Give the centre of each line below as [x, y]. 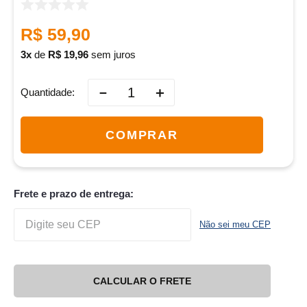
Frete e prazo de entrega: [74, 194]
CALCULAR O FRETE [142, 281]
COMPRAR [142, 135]
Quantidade [46, 93]
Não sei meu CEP [235, 225]
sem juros [112, 55]
